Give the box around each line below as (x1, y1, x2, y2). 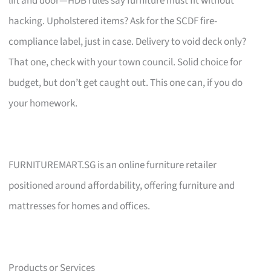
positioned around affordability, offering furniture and (8, 178, 235, 193)
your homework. (8, 96, 78, 111)
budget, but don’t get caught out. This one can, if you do (8, 75, 243, 90)
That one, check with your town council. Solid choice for (8, 54, 243, 70)
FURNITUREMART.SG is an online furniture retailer (8, 157, 217, 172)
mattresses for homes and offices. (8, 198, 151, 214)
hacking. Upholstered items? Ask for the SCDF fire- (8, 13, 218, 28)
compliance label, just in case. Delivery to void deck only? (8, 34, 247, 49)
